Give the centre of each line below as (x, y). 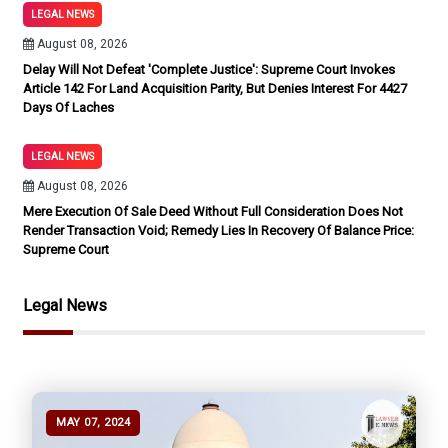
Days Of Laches (68, 107)
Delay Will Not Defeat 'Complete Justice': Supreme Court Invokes (209, 69)
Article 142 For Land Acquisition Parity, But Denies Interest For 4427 (215, 88)
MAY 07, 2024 (93, 422)
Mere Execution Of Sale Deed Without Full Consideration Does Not (213, 211)
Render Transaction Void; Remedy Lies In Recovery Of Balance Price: (218, 230)
